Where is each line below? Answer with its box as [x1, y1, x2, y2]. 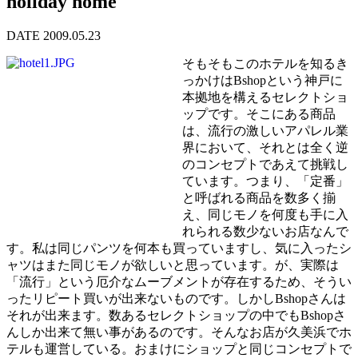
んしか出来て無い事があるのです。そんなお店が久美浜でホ [6, 324, 352, 339]
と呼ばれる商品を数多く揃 [182, 190, 336, 205]
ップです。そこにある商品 [182, 106, 336, 121]
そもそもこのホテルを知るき [182, 56, 348, 70]
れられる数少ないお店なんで [182, 224, 348, 238]
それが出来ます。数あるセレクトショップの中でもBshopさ [6, 308, 346, 322]
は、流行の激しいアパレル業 [182, 123, 348, 137]
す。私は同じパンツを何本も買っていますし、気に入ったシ [6, 241, 352, 255]
